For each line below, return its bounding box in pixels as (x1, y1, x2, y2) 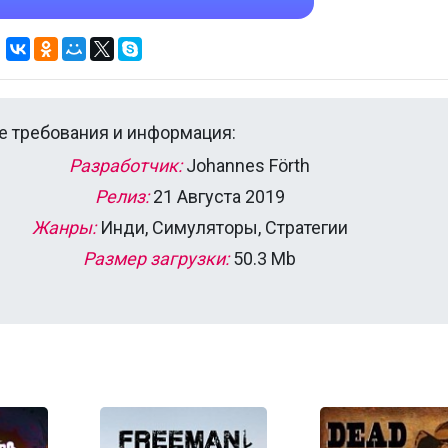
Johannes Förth (182, 155, 310, 177)
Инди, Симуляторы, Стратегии (95, 217, 348, 239)
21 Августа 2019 (148, 186, 285, 208)
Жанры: (31, 217, 96, 239)
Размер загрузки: (83, 248, 229, 270)
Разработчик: (69, 155, 182, 177)
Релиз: (94, 186, 149, 208)
